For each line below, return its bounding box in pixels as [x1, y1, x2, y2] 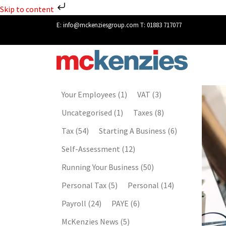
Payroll [62, 198, 88, 208]
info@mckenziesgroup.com [63, 21, 139, 29]
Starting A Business [99, 125, 167, 136]
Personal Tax [62, 180, 108, 190]
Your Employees [62, 89, 118, 99]
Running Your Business [62, 161, 140, 172]
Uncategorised [62, 107, 114, 118]
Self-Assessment [62, 143, 122, 154]
